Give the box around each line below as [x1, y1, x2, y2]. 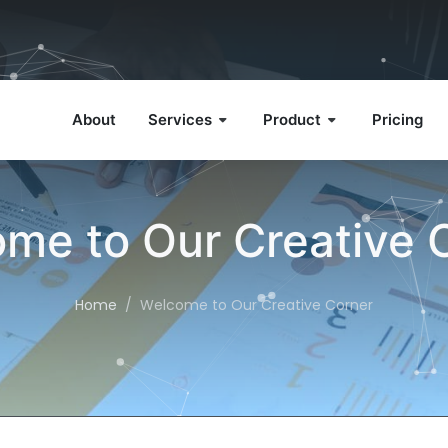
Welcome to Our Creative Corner [140, 295, 373, 315]
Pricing [372, 110, 423, 129]
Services [148, 110, 212, 129]
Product [263, 110, 321, 129]
